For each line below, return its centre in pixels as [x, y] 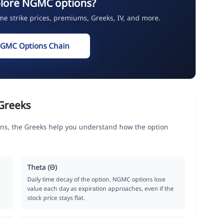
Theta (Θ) [42, 167]
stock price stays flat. [56, 198]
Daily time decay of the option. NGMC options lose [97, 179]
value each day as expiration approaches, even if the [101, 188]
